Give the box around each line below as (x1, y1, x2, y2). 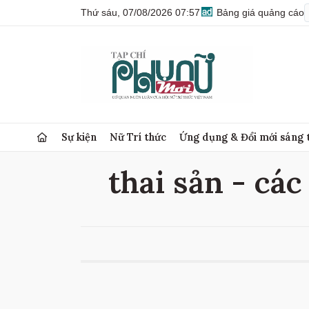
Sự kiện (61, 130, 97, 143)
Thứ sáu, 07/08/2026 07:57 (81, 7, 200, 18)
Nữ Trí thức (110, 130, 167, 143)
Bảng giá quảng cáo (214, 7, 304, 18)
